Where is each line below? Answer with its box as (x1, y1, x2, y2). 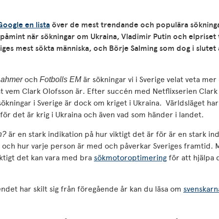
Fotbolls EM (40, 75, 81, 84)
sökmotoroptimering (94, 153, 167, 162)
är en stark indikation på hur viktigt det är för (6, 130, 169, 139)
